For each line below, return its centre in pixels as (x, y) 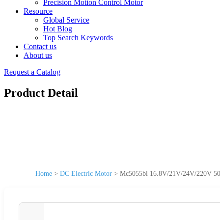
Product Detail (41, 93)
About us (38, 55)
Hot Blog (58, 29)
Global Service (66, 20)
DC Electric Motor (86, 173)
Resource (38, 11)
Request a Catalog (32, 72)
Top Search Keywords (78, 38)
